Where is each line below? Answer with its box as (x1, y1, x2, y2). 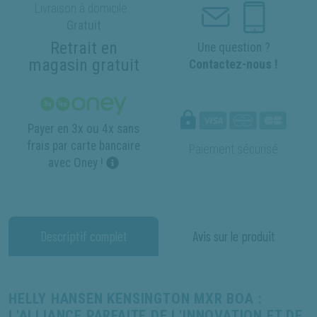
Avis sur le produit (192, 228, 275, 245)
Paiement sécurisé (189, 142, 278, 157)
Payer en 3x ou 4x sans (28, 122, 139, 137)
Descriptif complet (40, 228, 127, 245)
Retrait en (50, 38, 117, 59)
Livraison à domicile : (35, 1, 132, 16)
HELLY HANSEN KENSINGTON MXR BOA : (8, 290, 263, 308)
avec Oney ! (48, 156, 107, 171)
